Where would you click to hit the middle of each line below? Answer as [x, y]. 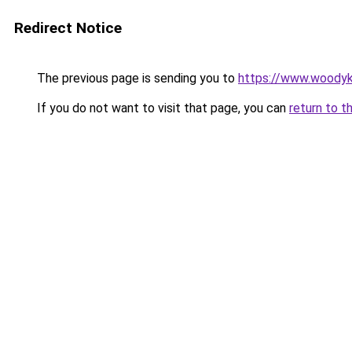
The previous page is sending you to [136, 78]
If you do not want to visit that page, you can [161, 108]
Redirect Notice [68, 28]
